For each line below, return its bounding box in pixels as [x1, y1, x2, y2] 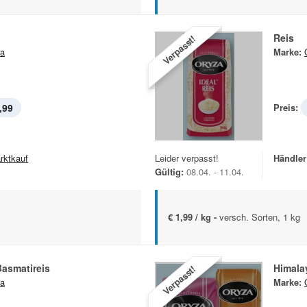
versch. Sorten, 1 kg [219, 210, 300, 224]
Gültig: [155, 165, 184, 179]
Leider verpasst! [155, 151, 219, 165]
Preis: [273, 101, 298, 114]
